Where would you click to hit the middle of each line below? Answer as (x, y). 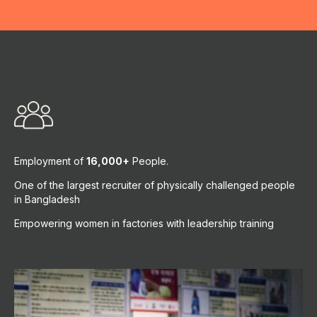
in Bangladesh (47, 199)
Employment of (50, 161)
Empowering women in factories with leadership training (144, 223)
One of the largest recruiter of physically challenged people (155, 185)
